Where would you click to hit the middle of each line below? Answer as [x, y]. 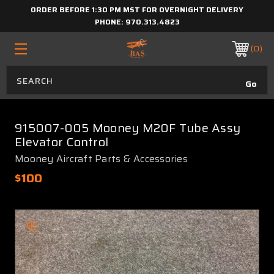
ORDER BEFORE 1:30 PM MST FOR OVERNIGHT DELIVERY [137, 9]
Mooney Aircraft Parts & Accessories [101, 159]
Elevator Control [61, 142]
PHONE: [110, 22]
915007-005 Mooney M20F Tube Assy [128, 128]
